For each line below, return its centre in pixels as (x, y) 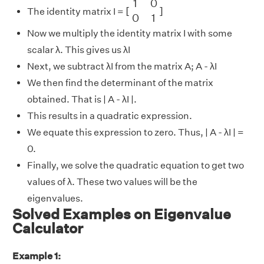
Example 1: (37, 256)
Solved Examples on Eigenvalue (122, 214)
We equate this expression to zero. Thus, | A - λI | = (136, 132)
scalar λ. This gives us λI (79, 49)
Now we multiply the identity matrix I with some (130, 33)
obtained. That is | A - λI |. (82, 99)
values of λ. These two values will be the (112, 181)
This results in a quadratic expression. (110, 115)
